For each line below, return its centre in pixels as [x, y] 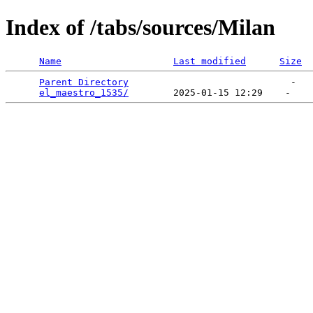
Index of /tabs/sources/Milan [140, 28]
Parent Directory [84, 82]
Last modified [210, 61]
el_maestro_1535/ [84, 92]
